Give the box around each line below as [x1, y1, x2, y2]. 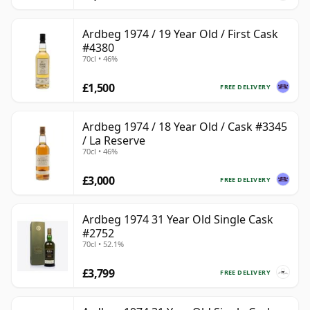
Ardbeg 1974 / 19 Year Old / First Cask [82, 26, 278, 42]
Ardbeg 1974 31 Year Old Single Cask [82, 212, 273, 228]
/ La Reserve [82, 133, 145, 149]
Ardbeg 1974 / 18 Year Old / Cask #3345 [82, 119, 287, 135]
